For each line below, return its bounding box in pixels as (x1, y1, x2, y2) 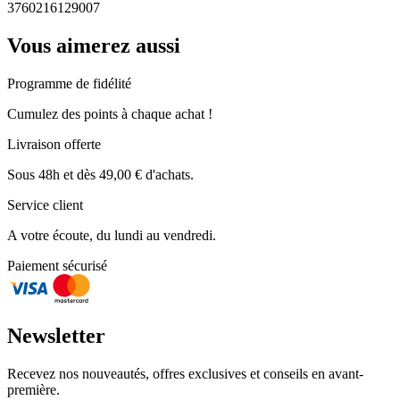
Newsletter (7, 323, 105, 347)
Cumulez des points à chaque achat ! (7, 106, 212, 121)
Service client (7, 197, 83, 212)
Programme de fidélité (7, 76, 131, 91)
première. (7, 381, 60, 397)
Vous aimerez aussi (7, 34, 180, 58)
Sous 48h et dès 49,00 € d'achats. (7, 167, 194, 182)
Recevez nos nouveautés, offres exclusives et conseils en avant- (7, 365, 363, 381)
